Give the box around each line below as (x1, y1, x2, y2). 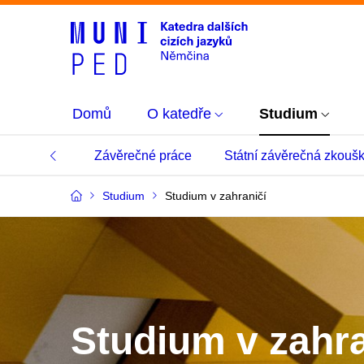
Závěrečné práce (94, 149, 192, 162)
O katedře (147, 106, 211, 122)
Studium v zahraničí (165, 189, 266, 202)
